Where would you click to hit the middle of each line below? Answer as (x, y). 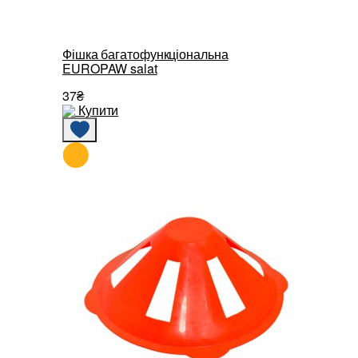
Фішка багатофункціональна (145, 54)
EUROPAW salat (110, 68)
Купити (98, 109)
